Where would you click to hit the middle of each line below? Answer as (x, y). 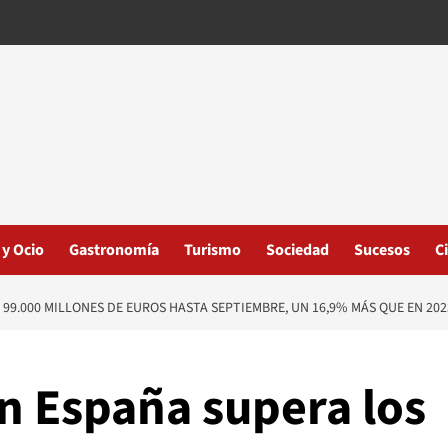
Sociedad (297, 250)
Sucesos (382, 250)
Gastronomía (114, 250)
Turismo (212, 250)
